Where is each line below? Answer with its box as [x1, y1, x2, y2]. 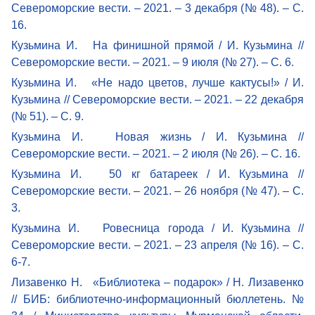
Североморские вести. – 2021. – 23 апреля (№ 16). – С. [11, 238, 304, 251]
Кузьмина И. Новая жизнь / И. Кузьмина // [11, 130, 304, 143]
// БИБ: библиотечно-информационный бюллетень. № [11, 292, 304, 305]
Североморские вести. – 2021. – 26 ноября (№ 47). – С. [11, 184, 304, 197]
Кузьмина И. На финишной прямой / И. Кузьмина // [11, 39, 304, 51]
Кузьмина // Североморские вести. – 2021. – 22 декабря [11, 93, 304, 105]
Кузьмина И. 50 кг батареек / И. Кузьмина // [11, 167, 304, 180]
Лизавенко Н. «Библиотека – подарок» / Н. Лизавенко [11, 276, 304, 288]
